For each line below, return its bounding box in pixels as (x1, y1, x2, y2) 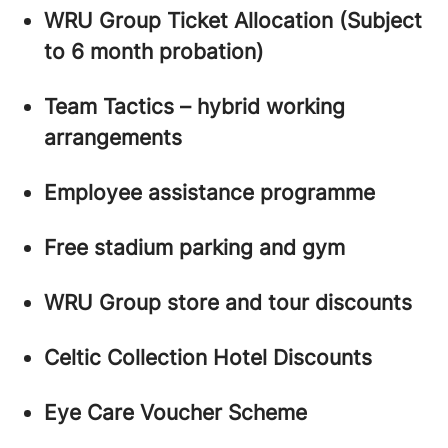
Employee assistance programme (44, 179, 375, 205)
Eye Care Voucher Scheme (44, 399, 307, 425)
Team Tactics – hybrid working (44, 93, 345, 119)
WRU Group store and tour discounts (44, 289, 412, 315)
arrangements (44, 124, 182, 150)
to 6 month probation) (44, 38, 264, 64)
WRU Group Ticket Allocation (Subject (44, 7, 422, 33)
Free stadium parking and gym (44, 234, 345, 260)
